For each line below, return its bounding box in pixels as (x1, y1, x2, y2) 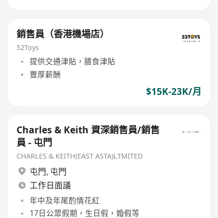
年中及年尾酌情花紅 (29, 195, 100, 206)
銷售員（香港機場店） (17, 27, 109, 40)
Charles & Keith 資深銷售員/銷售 (17, 124, 160, 137)
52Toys (17, 42, 39, 52)
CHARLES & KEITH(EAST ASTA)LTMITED (17, 151, 143, 161)
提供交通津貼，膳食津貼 (29, 56, 115, 67)
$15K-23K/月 (145, 85, 201, 98)
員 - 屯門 (17, 136, 53, 149)
